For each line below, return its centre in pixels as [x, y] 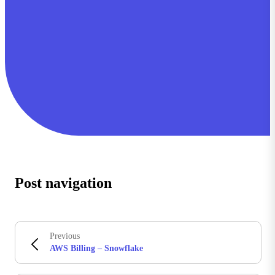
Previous [65, 236]
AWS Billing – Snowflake [96, 249]
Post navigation [63, 183]
